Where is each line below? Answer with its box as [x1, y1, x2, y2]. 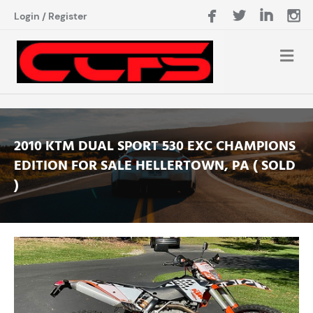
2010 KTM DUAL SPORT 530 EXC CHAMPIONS [14, 136, 296, 156]
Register [48, 10, 87, 22]
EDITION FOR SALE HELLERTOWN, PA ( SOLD [14, 155, 296, 175]
